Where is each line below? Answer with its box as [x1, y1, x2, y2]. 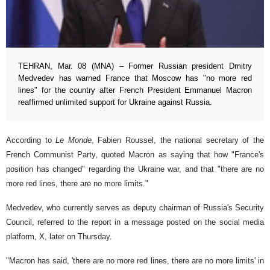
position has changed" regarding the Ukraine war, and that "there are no [6, 165, 264, 174]
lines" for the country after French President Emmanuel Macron [18, 86, 252, 95]
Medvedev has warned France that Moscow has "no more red [18, 74, 252, 83]
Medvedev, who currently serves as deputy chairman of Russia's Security [6, 203, 264, 213]
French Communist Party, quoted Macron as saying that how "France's [6, 150, 264, 160]
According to [6, 136, 56, 145]
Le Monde [55, 136, 92, 145]
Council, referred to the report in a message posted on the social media [6, 218, 264, 227]
